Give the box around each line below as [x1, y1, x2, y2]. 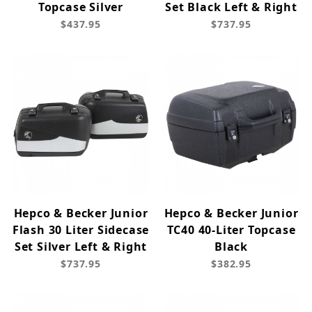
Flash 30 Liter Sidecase [12, 222, 150, 238]
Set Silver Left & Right [14, 239, 148, 255]
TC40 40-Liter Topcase [166, 222, 296, 238]
